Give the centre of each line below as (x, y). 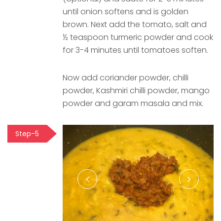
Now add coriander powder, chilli (126, 78)
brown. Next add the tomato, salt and (135, 25)
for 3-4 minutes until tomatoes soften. (135, 50)
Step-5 (27, 134)
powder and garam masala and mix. (133, 104)
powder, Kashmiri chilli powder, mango (136, 91)
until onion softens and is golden (126, 12)
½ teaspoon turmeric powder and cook (138, 37)
